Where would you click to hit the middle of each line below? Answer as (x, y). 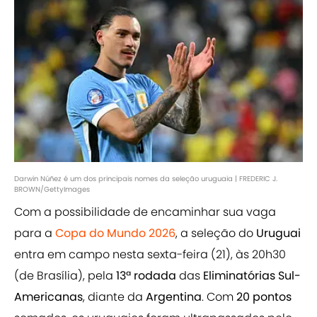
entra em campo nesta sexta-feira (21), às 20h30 (150, 255)
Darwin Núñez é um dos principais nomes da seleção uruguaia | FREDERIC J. (146, 179)
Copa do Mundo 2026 (115, 234)
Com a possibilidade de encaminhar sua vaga (145, 212)
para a (35, 234)
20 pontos (264, 297)
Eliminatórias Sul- (252, 276)
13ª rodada (148, 276)
